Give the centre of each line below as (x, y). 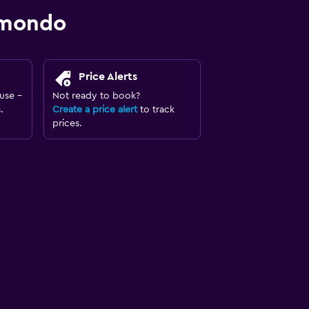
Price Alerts (108, 77)
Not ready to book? (96, 96)
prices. (67, 123)
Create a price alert (94, 110)
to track (156, 110)
